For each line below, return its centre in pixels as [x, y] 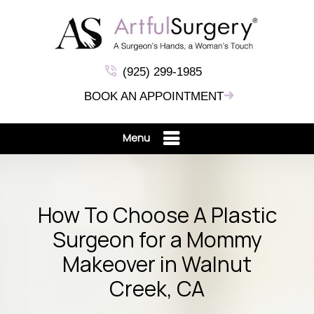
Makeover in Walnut [157, 264]
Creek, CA [157, 289]
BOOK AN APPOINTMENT [153, 96]
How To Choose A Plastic [157, 215]
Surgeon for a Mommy [157, 240]
